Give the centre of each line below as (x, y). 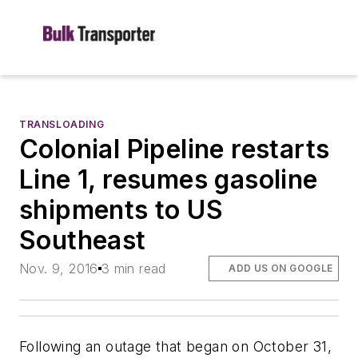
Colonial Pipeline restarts (175, 149)
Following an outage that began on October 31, (175, 347)
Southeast (83, 240)
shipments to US (121, 210)
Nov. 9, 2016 (59, 269)
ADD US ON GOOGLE (281, 268)
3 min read (133, 269)
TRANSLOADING (62, 124)
